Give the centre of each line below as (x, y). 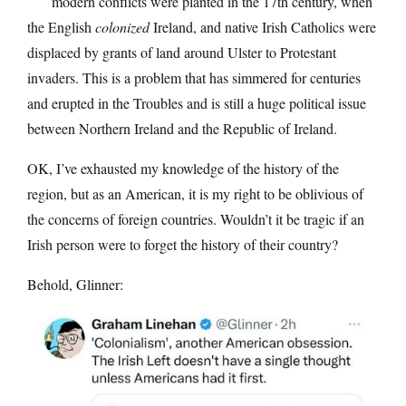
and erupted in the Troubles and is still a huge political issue (197, 102)
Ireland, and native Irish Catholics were (263, 26)
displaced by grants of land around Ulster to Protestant (182, 52)
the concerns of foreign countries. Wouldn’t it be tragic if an (196, 218)
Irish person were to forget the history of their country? (183, 244)
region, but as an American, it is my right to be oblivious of (195, 193)
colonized (122, 26)
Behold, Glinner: (75, 284)
